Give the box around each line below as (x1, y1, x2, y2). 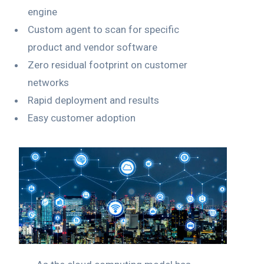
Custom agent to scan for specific (28, 23, 179, 35)
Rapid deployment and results (28, 94, 159, 106)
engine (28, 5, 57, 18)
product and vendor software (28, 41, 157, 53)
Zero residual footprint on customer (28, 58, 187, 71)
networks (28, 76, 69, 88)
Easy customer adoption (28, 111, 136, 124)
